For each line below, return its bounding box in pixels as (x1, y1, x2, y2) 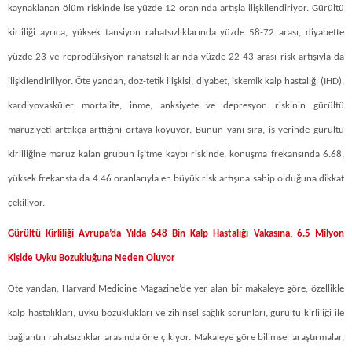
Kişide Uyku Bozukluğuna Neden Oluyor (8, 252, 175, 263)
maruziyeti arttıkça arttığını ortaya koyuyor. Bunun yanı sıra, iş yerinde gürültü (8, 124, 344, 135)
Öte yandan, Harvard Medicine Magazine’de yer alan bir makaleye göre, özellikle (8, 283, 344, 294)
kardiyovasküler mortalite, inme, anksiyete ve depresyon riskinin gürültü (8, 100, 344, 111)
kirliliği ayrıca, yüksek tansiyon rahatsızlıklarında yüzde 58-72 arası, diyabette (8, 27, 344, 38)
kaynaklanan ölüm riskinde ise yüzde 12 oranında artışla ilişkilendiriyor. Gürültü (8, 2, 344, 13)
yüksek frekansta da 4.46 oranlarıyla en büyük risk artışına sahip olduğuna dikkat (8, 173, 344, 184)
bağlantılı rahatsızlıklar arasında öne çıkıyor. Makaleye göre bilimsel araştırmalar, (8, 332, 344, 343)
